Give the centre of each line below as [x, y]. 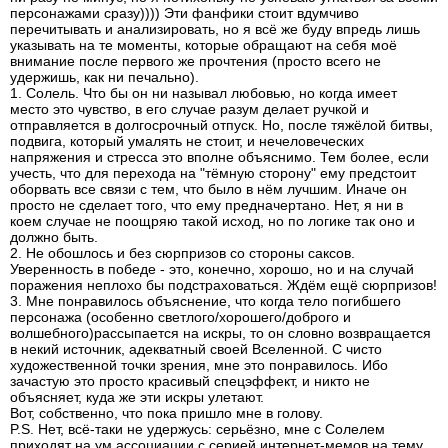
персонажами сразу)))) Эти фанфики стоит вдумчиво [184, 13]
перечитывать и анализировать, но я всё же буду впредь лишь [215, 29]
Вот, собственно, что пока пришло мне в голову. [166, 413]
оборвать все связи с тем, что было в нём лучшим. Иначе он [208, 189]
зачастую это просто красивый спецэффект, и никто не [190, 381]
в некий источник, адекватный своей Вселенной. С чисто [196, 349]
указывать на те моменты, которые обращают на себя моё [203, 45]
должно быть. [54, 237]
